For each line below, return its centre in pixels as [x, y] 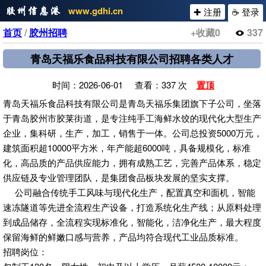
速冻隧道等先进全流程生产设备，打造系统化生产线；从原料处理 [132, 207]
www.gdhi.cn [96, 11]
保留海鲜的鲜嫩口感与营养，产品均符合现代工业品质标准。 [123, 237]
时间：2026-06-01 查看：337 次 [124, 85]
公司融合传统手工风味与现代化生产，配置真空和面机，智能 [129, 192]
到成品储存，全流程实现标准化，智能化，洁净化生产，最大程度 [132, 222]
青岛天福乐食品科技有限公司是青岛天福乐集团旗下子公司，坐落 [132, 103]
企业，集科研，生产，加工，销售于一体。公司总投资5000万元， [133, 133]
